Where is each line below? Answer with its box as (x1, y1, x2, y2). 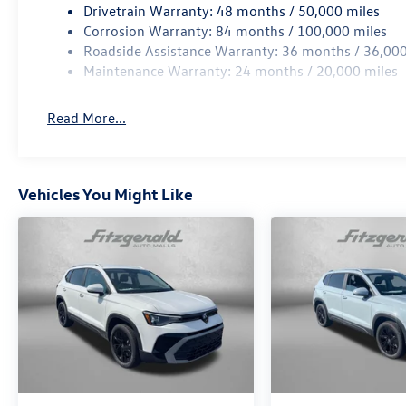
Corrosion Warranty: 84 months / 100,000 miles (83, 21, 388, 40)
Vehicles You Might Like (18, 183, 193, 205)
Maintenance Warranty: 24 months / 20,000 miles (83, 61, 399, 80)
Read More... (47, 108, 127, 127)
